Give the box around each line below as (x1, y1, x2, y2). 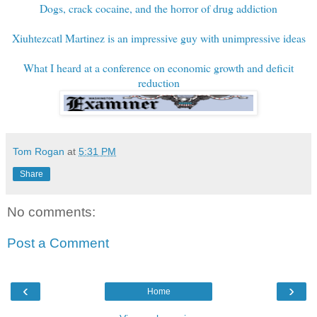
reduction (137, 75, 180, 91)
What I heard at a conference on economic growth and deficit (23, 60, 294, 76)
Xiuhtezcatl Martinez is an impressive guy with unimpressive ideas (11, 30, 306, 46)
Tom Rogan (13, 146, 64, 158)
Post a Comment (7, 235, 109, 250)
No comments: (7, 204, 96, 220)
